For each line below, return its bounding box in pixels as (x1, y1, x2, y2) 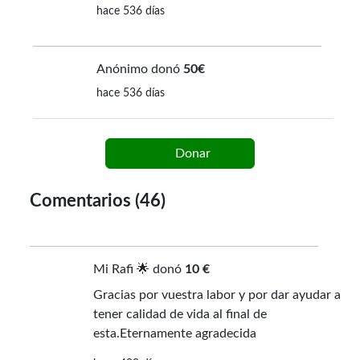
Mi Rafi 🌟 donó (92, 263, 185, 276)
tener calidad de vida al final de (92, 308, 267, 321)
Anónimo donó (96, 63, 183, 76)
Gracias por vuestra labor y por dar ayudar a (92, 288, 341, 302)
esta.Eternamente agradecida (92, 327, 256, 341)
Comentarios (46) (30, 192, 166, 211)
